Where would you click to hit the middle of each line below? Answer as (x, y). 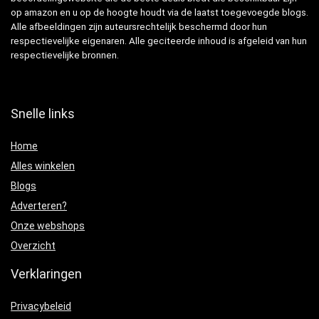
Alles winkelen (43, 166)
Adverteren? (39, 206)
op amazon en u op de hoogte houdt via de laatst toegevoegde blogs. (159, 13)
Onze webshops (48, 226)
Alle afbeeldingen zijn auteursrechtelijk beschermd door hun (139, 27)
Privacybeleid (41, 307)
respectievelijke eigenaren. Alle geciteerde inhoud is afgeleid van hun (159, 41)
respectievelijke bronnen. (65, 56)
